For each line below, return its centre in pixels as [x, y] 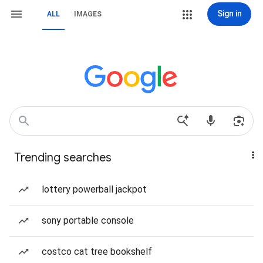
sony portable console [88, 220]
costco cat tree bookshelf [97, 252]
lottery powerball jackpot [94, 189]
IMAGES [88, 14]
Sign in [229, 14]
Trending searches [63, 158]
